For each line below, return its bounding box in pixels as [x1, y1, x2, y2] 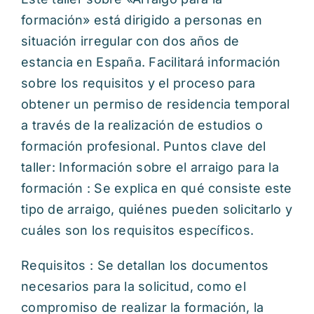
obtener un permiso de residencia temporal [21, 96, 290, 111]
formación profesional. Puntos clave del [21, 138, 266, 153]
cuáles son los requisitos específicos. [21, 222, 254, 238]
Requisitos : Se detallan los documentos [21, 257, 269, 273]
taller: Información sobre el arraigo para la [21, 159, 279, 175]
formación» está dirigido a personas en [21, 12, 263, 27]
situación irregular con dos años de [21, 33, 240, 48]
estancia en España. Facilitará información [21, 54, 281, 69]
